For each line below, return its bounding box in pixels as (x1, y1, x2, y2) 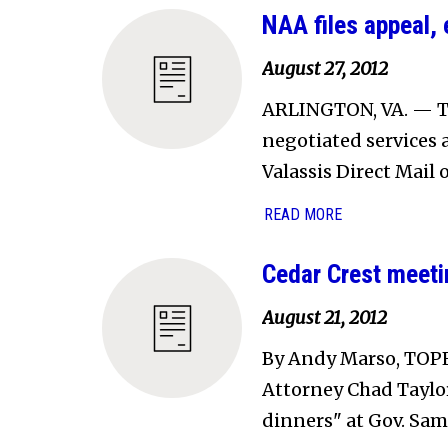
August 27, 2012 (262, 56, 388, 80)
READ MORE (264, 204, 342, 224)
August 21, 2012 (262, 305, 387, 329)
